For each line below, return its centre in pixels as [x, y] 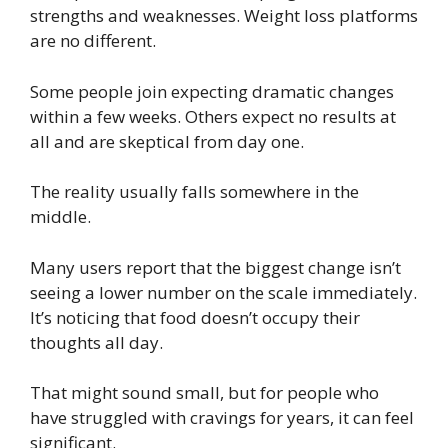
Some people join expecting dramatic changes [212, 91]
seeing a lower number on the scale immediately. [223, 292]
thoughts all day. [96, 342]
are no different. [93, 41]
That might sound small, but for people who [204, 393]
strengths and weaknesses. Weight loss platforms [224, 16]
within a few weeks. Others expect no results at [213, 116]
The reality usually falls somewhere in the [194, 192]
